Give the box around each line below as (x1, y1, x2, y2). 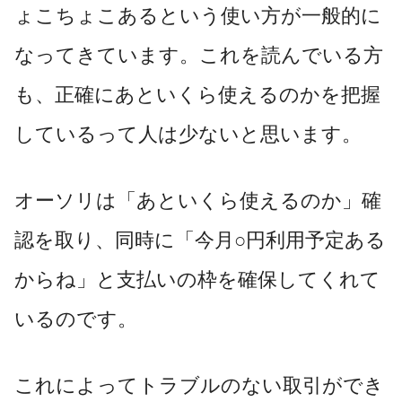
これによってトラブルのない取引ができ (14, 373, 384, 397)
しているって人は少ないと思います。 (14, 122, 362, 145)
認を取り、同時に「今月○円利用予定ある (14, 228, 386, 251)
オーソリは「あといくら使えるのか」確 (14, 188, 381, 212)
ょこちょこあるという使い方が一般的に (14, 4, 381, 27)
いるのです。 (14, 307, 137, 330)
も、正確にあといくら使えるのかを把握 (14, 83, 380, 106)
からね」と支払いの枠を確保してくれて (14, 267, 380, 291)
